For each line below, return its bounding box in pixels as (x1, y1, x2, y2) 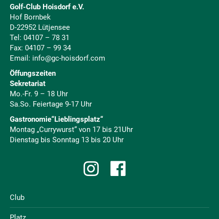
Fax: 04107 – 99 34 (10, 43, 71, 52)
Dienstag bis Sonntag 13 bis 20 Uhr (10, 135, 124, 144)
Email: (10, 53, 32, 63)
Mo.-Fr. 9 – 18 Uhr (10, 89, 68, 98)
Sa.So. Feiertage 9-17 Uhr (10, 99, 92, 109)
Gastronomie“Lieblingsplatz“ (10, 114, 105, 124)
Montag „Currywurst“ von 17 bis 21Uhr (10, 125, 133, 134)
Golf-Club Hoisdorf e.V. (10, 2, 84, 11)
